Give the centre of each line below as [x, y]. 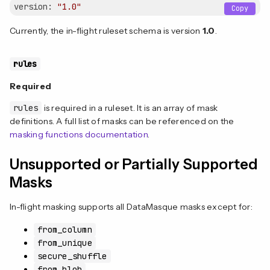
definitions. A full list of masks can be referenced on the [122, 121]
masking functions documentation [79, 135]
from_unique [65, 243]
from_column [65, 230]
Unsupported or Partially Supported [134, 165]
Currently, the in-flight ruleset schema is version [106, 30]
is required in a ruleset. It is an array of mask [130, 108]
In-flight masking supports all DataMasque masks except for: [131, 207]
